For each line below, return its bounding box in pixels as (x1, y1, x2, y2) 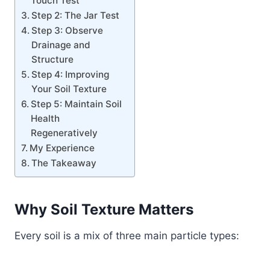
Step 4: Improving (31, 68, 110, 80)
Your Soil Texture (31, 83, 107, 95)
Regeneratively (31, 127, 98, 139)
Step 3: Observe (31, 24, 104, 36)
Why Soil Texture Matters (14, 200, 193, 218)
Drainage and (31, 39, 91, 51)
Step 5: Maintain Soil (31, 98, 122, 110)
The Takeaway (31, 157, 97, 169)
